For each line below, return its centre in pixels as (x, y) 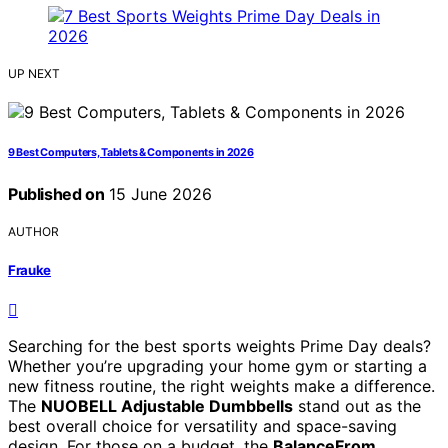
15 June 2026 (158, 194)
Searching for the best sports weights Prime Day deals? (219, 345)
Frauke (30, 269)
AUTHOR (33, 232)
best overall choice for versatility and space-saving (202, 425)
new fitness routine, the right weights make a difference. (221, 385)
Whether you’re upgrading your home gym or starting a (217, 365)
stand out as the (357, 405)
